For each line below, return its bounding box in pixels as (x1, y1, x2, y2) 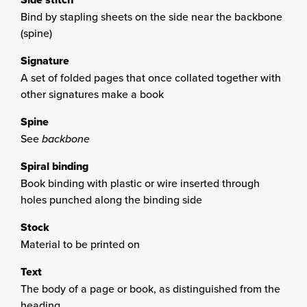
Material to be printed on (21, 236, 140, 251)
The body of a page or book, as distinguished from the (21, 281, 280, 296)
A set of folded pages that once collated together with (21, 70, 281, 85)
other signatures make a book (21, 86, 164, 101)
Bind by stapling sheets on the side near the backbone (21, 9, 282, 24)
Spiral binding (21, 158, 88, 174)
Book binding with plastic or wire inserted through (21, 175, 260, 191)
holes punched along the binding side (21, 192, 202, 207)
